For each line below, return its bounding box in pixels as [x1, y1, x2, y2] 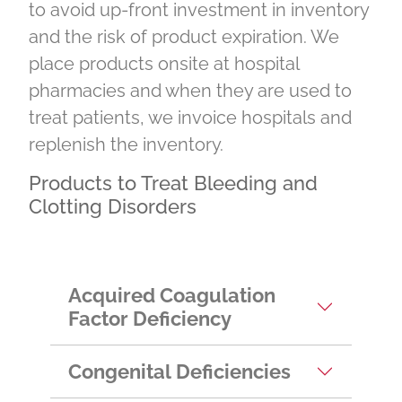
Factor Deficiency [68, 307, 232, 331]
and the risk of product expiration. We [29, 26, 339, 48]
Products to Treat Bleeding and [29, 172, 318, 196]
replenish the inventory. [29, 134, 223, 156]
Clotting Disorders [29, 196, 197, 219]
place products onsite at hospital [29, 53, 299, 75]
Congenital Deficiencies [68, 360, 291, 384]
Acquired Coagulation [68, 284, 275, 308]
